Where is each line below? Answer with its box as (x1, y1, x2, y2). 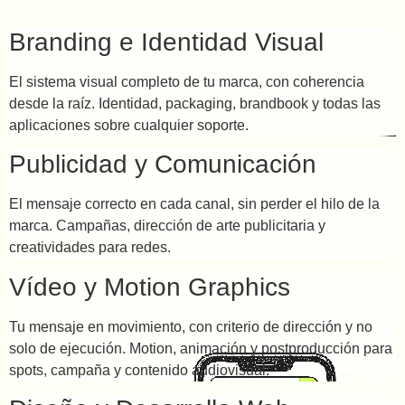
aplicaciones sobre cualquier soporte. (9, 117, 249, 133)
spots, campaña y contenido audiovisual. (9, 362, 269, 378)
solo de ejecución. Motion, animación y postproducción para (9, 340, 392, 356)
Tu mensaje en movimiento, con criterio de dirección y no (9, 318, 372, 334)
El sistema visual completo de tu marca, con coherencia (9, 73, 364, 89)
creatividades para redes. (9, 240, 171, 256)
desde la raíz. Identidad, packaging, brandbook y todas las (9, 95, 381, 111)
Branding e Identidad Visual (9, 27, 324, 56)
